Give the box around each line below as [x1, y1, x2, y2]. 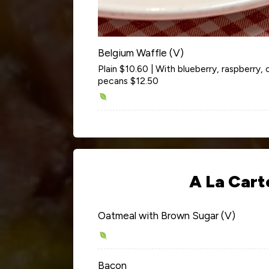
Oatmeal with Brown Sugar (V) [98, 209, 235, 222]
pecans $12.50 [98, 74, 159, 86]
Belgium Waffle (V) [98, 46, 184, 59]
